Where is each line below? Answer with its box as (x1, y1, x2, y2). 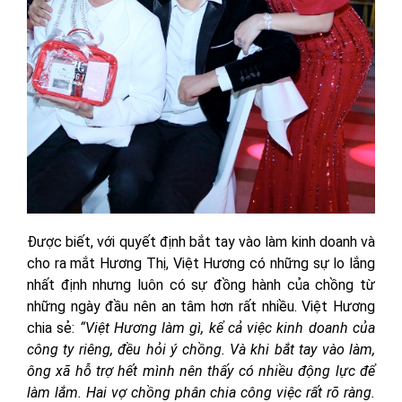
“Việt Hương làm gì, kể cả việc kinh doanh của (79, 319, 376, 336)
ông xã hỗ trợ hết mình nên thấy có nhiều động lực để (27, 362, 375, 380)
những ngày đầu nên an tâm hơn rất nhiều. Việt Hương (27, 297, 375, 315)
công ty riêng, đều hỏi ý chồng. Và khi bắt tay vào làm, (27, 340, 375, 358)
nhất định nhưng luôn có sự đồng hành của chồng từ (27, 275, 375, 293)
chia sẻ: (27, 319, 80, 336)
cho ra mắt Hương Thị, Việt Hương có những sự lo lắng (27, 254, 375, 272)
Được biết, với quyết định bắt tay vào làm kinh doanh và (27, 232, 375, 250)
